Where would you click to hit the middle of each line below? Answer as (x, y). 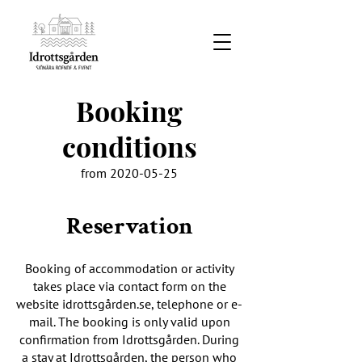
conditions (129, 146)
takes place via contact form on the (129, 286)
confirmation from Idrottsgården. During (129, 339)
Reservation (129, 227)
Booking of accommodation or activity (129, 268)
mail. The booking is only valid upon (129, 322)
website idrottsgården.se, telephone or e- (129, 304)
